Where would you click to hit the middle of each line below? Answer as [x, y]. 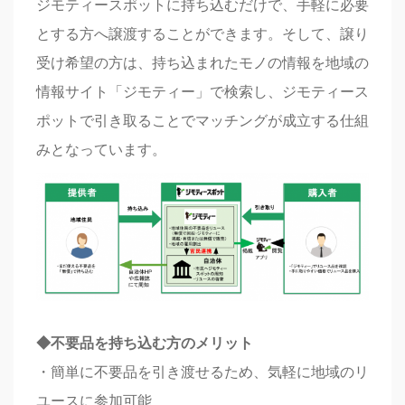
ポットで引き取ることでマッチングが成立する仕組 [202, 120]
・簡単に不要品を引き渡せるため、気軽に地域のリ [202, 372]
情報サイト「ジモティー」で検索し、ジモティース [202, 91]
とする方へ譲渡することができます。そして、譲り [202, 33]
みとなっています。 [101, 149]
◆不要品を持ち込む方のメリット [145, 343]
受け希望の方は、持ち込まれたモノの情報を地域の [202, 62]
